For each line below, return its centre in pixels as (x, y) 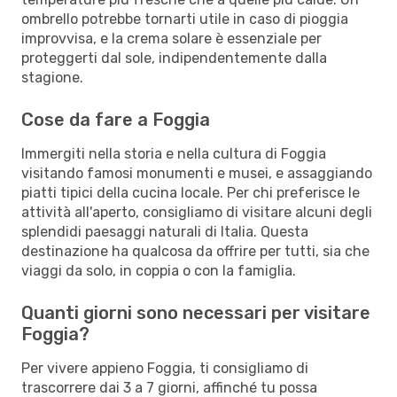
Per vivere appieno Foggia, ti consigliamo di (165, 368)
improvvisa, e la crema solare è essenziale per (171, 38)
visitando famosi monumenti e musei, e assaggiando (197, 173)
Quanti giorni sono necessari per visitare (196, 312)
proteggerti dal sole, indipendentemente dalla (174, 58)
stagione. (52, 77)
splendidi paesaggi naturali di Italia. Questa (165, 231)
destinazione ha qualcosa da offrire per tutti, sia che (195, 251)
